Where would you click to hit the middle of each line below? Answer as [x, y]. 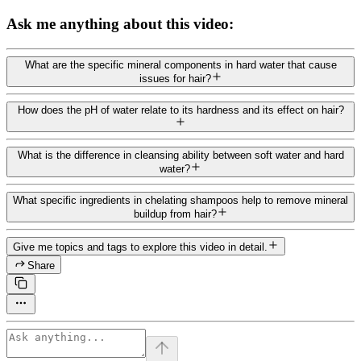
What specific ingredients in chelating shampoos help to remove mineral [180, 201]
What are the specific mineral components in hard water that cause [180, 65]
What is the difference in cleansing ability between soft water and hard [180, 156]
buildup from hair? [175, 214]
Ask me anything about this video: [120, 24]
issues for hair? [175, 79]
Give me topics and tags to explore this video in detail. [140, 247]
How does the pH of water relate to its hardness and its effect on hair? [180, 110]
